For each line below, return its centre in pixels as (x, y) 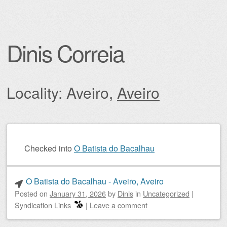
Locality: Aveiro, (62, 92)
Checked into (48, 148)
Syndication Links (43, 205)
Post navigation (41, 141)
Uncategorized (166, 193)
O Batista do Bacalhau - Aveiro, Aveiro (94, 181)
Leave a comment (119, 205)
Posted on (32, 193)
